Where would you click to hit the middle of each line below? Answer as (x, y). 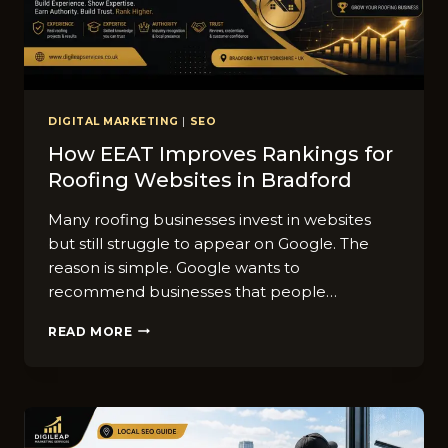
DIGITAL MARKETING (113, 122)
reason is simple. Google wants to (174, 267)
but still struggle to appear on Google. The (208, 243)
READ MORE (90, 331)
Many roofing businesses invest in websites (209, 219)
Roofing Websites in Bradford (200, 179)
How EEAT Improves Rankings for (220, 153)
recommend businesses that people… (192, 291)
